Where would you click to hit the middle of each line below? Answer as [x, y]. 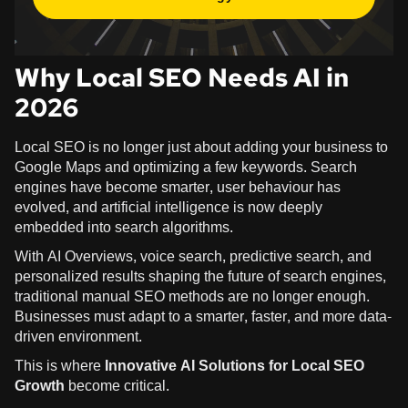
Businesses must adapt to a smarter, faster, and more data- [203, 316]
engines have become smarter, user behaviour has [178, 187]
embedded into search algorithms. [124, 227]
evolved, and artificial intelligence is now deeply [168, 207]
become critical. [117, 385]
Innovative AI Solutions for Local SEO [235, 365]
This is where [60, 365]
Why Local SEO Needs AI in [182, 77]
